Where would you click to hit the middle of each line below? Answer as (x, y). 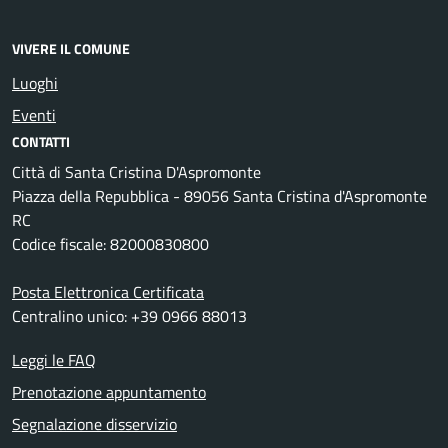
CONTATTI (41, 142)
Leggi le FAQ (54, 360)
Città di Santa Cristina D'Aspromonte (136, 172)
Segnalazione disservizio (94, 424)
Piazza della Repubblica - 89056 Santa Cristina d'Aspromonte (219, 196)
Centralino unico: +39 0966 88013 (129, 316)
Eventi (34, 115)
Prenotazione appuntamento (109, 392)
